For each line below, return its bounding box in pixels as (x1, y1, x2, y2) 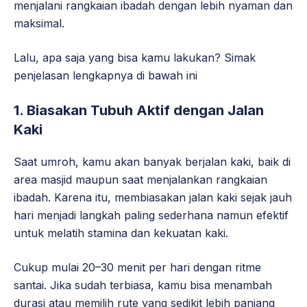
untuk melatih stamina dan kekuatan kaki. (14, 226, 228, 241)
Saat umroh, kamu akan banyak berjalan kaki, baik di (14, 155, 291, 169)
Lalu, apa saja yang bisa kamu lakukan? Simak (14, 51, 256, 65)
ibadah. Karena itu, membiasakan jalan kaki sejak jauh (14, 191, 292, 205)
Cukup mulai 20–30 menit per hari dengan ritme (14, 260, 261, 275)
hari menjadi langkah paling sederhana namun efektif (14, 208, 288, 223)
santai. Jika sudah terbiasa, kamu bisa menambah (14, 278, 272, 293)
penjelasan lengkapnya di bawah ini (14, 69, 197, 83)
